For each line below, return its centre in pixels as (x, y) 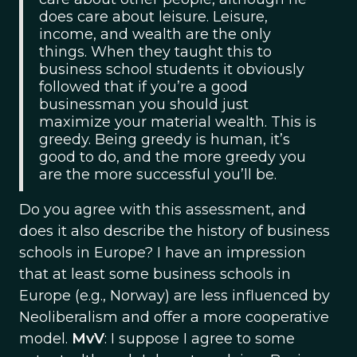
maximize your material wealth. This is (178, 122)
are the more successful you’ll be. (158, 175)
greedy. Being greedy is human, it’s (165, 139)
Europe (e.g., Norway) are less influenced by (175, 296)
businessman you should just (144, 104)
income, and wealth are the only (155, 34)
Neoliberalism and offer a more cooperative (174, 317)
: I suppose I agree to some (200, 339)
